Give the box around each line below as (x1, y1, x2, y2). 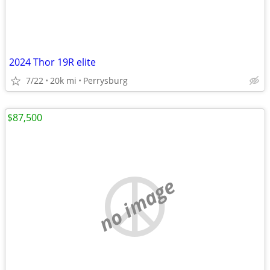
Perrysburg (83, 75, 128, 86)
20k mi (50, 75, 77, 86)
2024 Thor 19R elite (9, 55, 96, 69)
